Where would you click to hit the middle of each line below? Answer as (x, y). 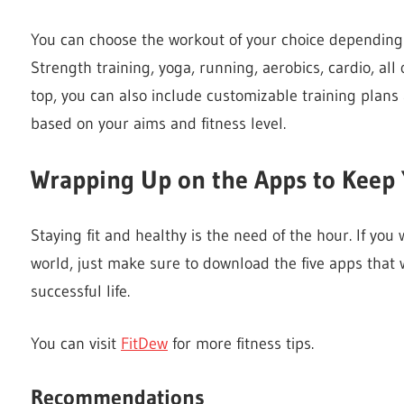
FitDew (144, 343)
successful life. (80, 291)
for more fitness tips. (241, 343)
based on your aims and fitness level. (158, 123)
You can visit (76, 343)
